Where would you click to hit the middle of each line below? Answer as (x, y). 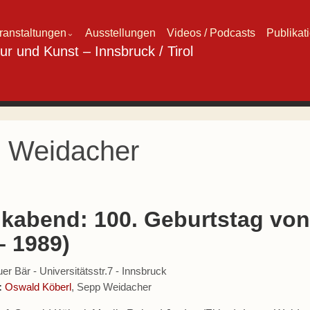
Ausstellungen (120, 33)
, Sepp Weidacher (112, 287)
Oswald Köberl (38, 287)
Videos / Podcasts (211, 33)
